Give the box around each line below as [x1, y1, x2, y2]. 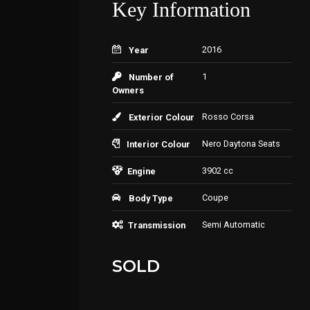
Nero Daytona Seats [202, 138, 280, 149]
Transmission [128, 220, 185, 230]
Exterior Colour [129, 112, 194, 122]
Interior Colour [127, 139, 190, 149]
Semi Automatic [202, 219, 265, 230]
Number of [129, 72, 174, 82]
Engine [127, 166, 156, 176]
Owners [112, 85, 144, 95]
